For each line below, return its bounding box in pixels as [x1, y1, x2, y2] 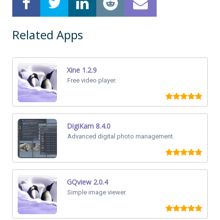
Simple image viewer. [67, 189, 127, 196]
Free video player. [67, 77, 116, 84]
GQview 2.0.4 [67, 177, 108, 187]
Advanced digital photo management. [67, 133, 174, 140]
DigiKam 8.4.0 [67, 121, 110, 131]
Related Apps [12, 27, 83, 43]
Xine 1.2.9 [67, 65, 97, 75]
